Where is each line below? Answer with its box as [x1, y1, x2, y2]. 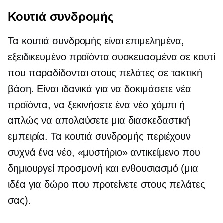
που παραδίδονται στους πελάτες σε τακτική [8, 67, 202, 79]
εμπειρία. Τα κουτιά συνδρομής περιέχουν [8, 131, 191, 142]
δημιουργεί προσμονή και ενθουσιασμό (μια [8, 163, 198, 174]
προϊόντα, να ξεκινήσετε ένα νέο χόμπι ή [8, 99, 185, 111]
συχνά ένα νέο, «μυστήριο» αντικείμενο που [8, 147, 200, 158]
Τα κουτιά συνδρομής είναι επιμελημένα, [8, 35, 185, 47]
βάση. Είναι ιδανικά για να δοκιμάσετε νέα [8, 83, 191, 95]
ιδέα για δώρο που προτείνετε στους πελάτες [8, 179, 205, 190]
